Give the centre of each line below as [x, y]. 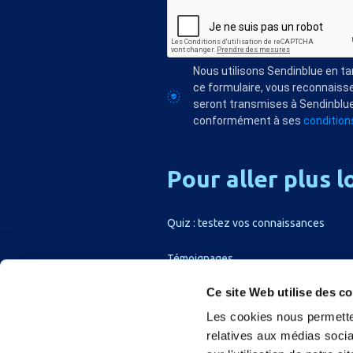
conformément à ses [249, 121]
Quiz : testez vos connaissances [246, 223]
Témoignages [200, 258]
